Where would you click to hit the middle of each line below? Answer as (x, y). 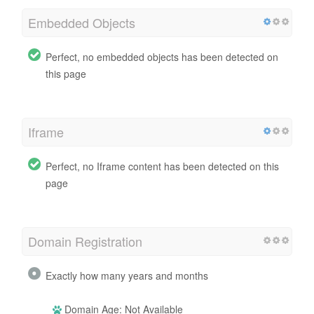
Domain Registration (85, 241)
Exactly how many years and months (127, 275)
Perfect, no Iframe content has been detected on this (162, 166)
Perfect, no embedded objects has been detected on (162, 56)
